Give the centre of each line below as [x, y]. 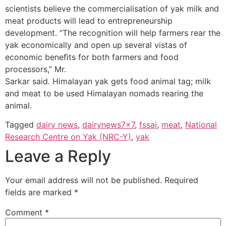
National [201, 125]
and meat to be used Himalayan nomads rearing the [104, 93]
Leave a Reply [58, 156]
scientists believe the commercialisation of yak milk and [112, 8]
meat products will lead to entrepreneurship [89, 20]
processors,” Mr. [36, 69]
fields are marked [40, 192]
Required [181, 180]
